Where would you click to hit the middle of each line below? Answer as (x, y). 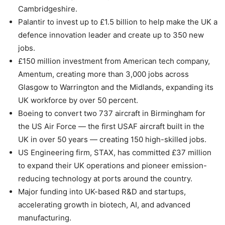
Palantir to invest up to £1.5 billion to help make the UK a (118, 22)
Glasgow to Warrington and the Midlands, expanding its (116, 87)
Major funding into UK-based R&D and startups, (102, 191)
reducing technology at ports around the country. (105, 178)
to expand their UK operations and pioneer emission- (113, 165)
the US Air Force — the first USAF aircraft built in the (111, 126)
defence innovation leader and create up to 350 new (111, 35)
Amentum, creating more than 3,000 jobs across (103, 74)
